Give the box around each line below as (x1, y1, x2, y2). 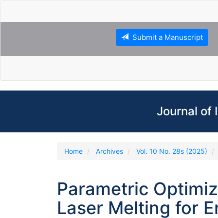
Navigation (19, 11, 54, 19)
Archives (96, 147, 123, 155)
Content (19, 31, 44, 39)
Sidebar (19, 41, 44, 50)
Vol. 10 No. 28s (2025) (136, 147, 207, 155)
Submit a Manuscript (128, 33, 203, 42)
